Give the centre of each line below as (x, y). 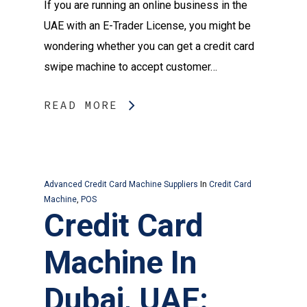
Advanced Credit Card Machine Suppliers (121, 184)
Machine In (120, 262)
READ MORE (81, 105)
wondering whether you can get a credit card (149, 46)
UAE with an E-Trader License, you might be (147, 25)
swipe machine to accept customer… (131, 66)
